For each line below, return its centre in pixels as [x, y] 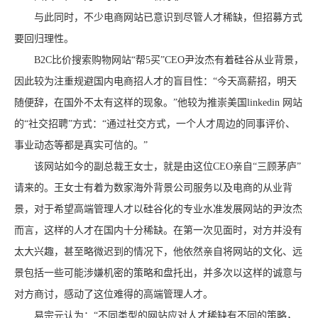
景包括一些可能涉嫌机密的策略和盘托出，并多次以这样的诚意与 [158, 273]
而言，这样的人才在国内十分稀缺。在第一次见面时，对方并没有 [158, 230]
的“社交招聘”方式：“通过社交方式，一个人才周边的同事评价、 [155, 124]
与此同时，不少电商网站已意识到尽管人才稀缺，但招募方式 [158, 17]
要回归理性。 [44, 39]
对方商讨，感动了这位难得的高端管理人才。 [114, 294]
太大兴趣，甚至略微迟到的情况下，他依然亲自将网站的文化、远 [158, 252]
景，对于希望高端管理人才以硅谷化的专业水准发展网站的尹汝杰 [158, 209]
